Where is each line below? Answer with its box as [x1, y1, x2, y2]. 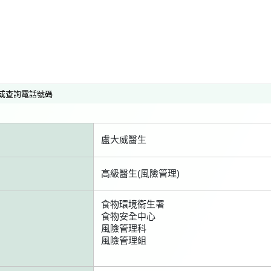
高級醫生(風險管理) [101, 168, 180, 178]
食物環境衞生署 [101, 199, 165, 209]
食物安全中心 [101, 211, 155, 221]
